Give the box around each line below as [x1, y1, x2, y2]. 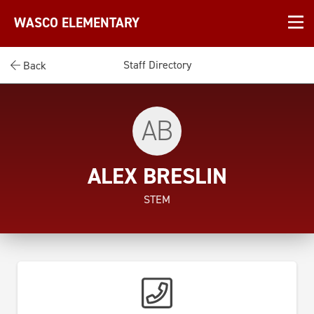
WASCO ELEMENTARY [14, 14, 139, 32]
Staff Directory [123, 57, 191, 72]
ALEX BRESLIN [87, 161, 227, 191]
